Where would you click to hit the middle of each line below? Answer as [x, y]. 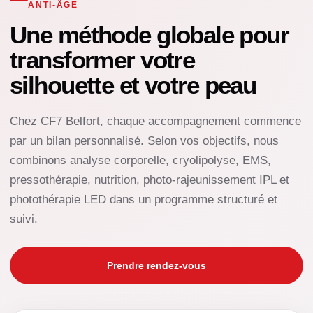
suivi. [24, 219]
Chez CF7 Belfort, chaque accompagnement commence [155, 121]
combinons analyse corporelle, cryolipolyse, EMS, [140, 160]
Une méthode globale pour [150, 34]
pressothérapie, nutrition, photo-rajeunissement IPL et [150, 180]
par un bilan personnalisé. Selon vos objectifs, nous [144, 140]
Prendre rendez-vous [156, 265]
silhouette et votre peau [133, 85]
